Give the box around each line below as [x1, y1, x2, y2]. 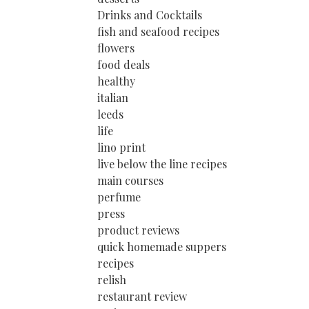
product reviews [97, 223, 179, 237]
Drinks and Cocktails [97, 8, 202, 22]
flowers [97, 41, 134, 55]
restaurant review [97, 289, 187, 303]
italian [97, 90, 128, 105]
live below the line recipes [97, 157, 227, 171]
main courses [97, 173, 163, 188]
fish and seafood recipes [97, 24, 219, 39]
